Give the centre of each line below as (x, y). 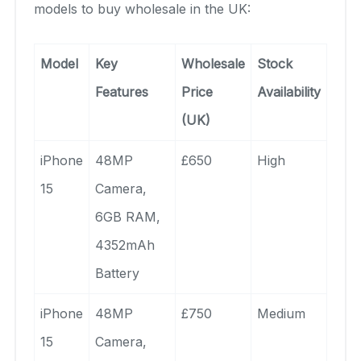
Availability (289, 91)
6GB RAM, (128, 216)
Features (122, 91)
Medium (281, 313)
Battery (117, 273)
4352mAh (125, 245)
